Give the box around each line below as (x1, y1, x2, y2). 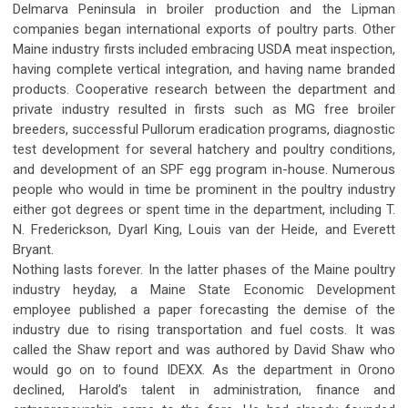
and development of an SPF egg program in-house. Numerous (13, 160, 395, 178)
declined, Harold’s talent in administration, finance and (13, 381, 395, 398)
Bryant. (13, 240, 54, 258)
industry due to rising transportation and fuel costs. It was (13, 321, 395, 338)
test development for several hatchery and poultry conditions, (13, 140, 395, 158)
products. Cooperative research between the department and (13, 80, 395, 97)
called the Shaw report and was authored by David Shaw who (13, 341, 395, 358)
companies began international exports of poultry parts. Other (13, 20, 395, 37)
